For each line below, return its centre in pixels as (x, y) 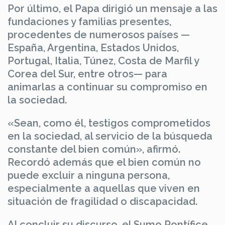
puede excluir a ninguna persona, (89, 175)
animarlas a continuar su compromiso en (107, 87)
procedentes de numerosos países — (99, 34)
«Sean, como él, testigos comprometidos (109, 123)
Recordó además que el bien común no (104, 162)
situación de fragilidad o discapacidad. (102, 201)
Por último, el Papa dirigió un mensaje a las (113, 8)
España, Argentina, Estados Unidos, (93, 47)
